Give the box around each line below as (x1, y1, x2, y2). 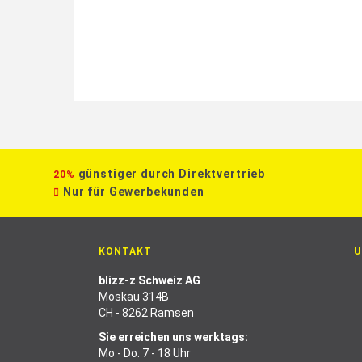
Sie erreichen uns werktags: (99, 330, 248, 343)
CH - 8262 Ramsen (99, 306, 194, 319)
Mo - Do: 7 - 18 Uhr (99, 347, 191, 360)
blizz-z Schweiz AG (99, 274, 200, 287)
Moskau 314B (99, 290, 169, 303)
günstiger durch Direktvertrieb (78, 167, 266, 180)
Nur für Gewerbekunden (62, 185, 204, 198)
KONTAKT (99, 246, 152, 257)
